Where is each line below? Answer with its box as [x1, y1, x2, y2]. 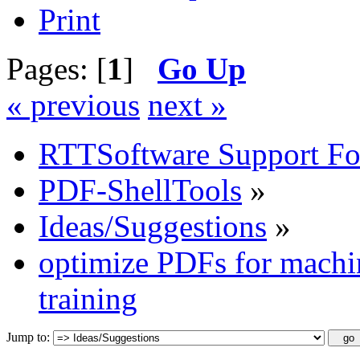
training [39, 281, 137, 317]
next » [148, 88, 227, 123]
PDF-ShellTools [39, 173, 242, 208]
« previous [6, 88, 140, 123]
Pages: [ [6, 51, 107, 87]
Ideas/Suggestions [39, 209, 267, 244]
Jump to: [6, 330, 50, 345]
